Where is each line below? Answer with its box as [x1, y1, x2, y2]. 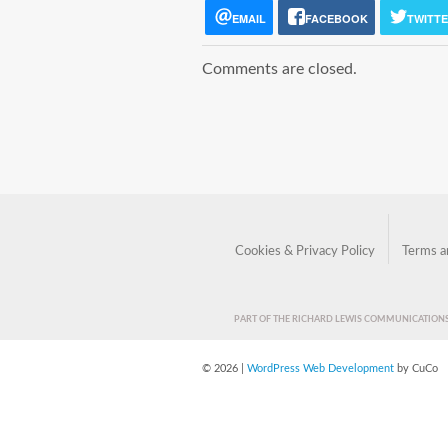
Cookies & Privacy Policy [235, 245, 375, 258]
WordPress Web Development [247, 363, 394, 375]
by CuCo [394, 363, 438, 375]
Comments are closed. [202, 60, 357, 77]
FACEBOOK [304, 10, 368, 26]
